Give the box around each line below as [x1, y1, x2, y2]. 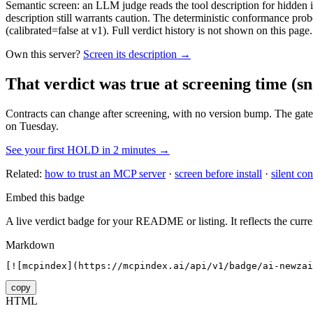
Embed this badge [6, 191, 85, 204]
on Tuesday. [6, 120, 59, 133]
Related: [6, 168, 42, 180]
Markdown [6, 239, 54, 252]
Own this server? [6, 48, 80, 61]
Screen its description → [83, 48, 191, 61]
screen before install [175, 168, 262, 180]
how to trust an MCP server [45, 168, 166, 180]
